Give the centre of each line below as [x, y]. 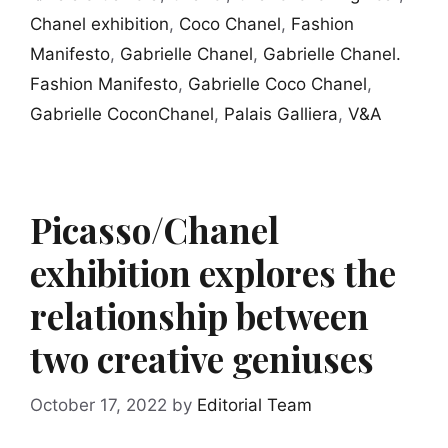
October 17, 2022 [98, 404]
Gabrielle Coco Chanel [277, 84]
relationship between [199, 316]
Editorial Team [254, 404]
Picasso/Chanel [154, 230]
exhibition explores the [213, 273]
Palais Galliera [281, 114]
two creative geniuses [202, 359]
